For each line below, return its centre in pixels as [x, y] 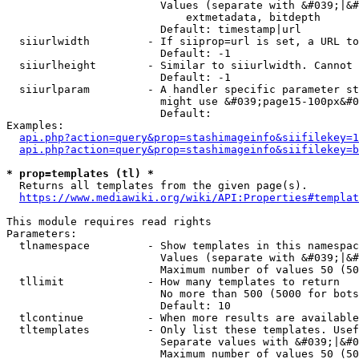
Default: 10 [119, 306]
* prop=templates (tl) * [80, 173]
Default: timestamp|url [154, 29]
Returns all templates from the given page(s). [157, 186]
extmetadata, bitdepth [163, 17]
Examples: [35, 125]
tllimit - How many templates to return [173, 282]
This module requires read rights [109, 222]
